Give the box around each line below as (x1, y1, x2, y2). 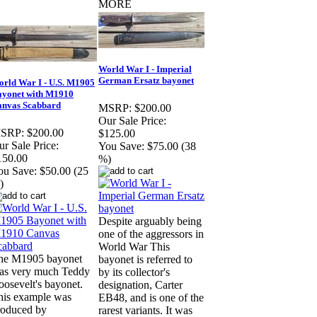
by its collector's (98, 266, 170, 279)
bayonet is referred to (98, 253, 192, 266)
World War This (98, 241, 170, 253)
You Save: (98, 140, 144, 153)
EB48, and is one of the (98, 292, 204, 304)
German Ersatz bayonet (98, 75, 194, 86)
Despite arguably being (98, 215, 202, 228)
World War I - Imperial (98, 64, 192, 75)
